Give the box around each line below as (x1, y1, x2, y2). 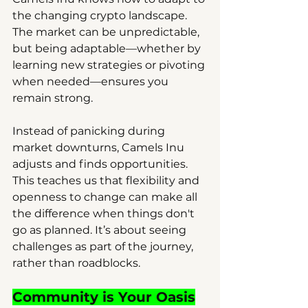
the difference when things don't (12, 206, 197, 220)
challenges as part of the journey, (12, 239, 196, 253)
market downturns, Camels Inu (12, 140, 187, 154)
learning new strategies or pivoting (12, 58, 208, 71)
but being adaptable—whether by (12, 41, 203, 55)
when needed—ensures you (12, 74, 171, 88)
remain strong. (12, 91, 93, 104)
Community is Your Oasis (12, 288, 195, 305)
